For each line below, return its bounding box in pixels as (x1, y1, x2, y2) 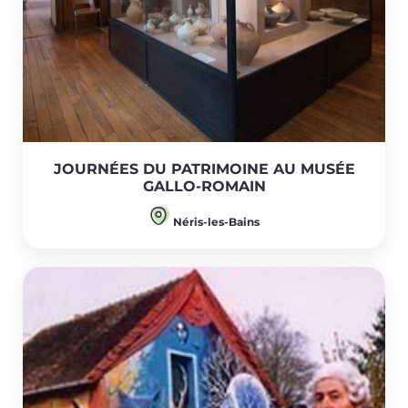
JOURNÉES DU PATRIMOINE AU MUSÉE (53, 160, 355, 178)
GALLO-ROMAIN (142, 178, 266, 196)
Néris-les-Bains (170, 215, 260, 229)
